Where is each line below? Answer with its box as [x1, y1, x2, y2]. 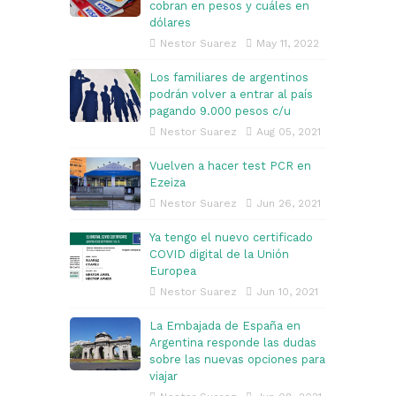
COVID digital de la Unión [149, 247, 289, 262]
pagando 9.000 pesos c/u [149, 104, 291, 118]
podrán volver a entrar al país [149, 88, 313, 102]
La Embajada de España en [149, 319, 301, 333]
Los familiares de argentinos [149, 71, 308, 85]
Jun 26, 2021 [256, 197, 321, 210]
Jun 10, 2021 [256, 286, 318, 299]
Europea [149, 264, 196, 278]
